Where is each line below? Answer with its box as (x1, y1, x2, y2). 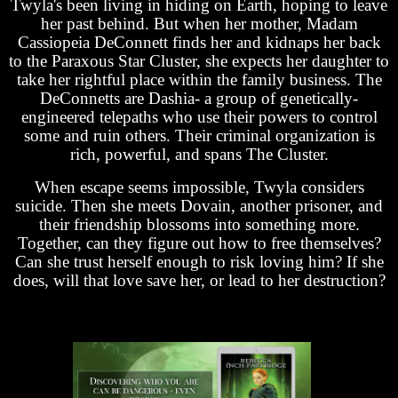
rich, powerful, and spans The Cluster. (69, 144, 329, 163)
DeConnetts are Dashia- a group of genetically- (40, 88, 358, 107)
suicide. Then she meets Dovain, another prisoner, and (15, 195, 383, 215)
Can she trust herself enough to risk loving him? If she (14, 251, 384, 271)
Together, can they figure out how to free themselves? (17, 233, 381, 252)
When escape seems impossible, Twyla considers (34, 177, 364, 196)
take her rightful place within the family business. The (16, 69, 382, 89)
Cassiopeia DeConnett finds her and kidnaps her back (17, 32, 381, 52)
